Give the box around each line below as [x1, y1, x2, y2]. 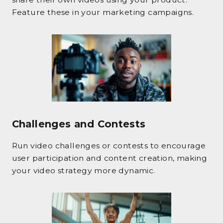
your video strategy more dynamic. [11, 166, 155, 176]
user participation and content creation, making [11, 153, 208, 163]
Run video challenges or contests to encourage [11, 141, 206, 151]
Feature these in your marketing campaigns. [11, 7, 194, 17]
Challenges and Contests [11, 118, 146, 130]
